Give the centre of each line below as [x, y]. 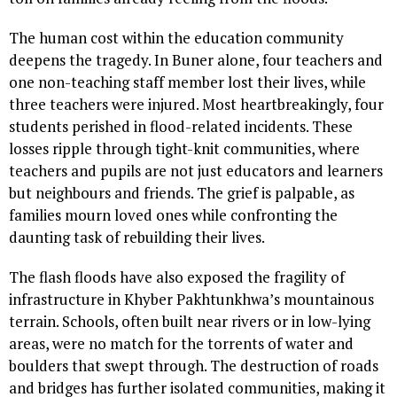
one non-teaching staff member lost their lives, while [187, 82]
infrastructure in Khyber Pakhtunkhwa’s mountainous [191, 299]
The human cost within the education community [176, 37]
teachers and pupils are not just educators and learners [196, 170]
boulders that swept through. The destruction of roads [194, 365]
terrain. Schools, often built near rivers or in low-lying [190, 321]
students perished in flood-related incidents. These [181, 126]
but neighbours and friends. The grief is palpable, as [182, 192]
